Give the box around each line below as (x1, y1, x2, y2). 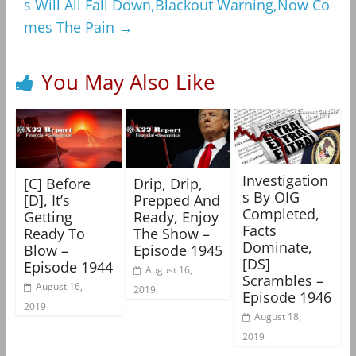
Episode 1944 (23, 257, 113, 277)
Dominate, (242, 237, 313, 257)
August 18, (254, 309, 302, 323)
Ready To (23, 223, 85, 243)
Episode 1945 (133, 240, 222, 260)
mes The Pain (23, 17, 118, 37)
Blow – (23, 240, 68, 260)
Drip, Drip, (133, 173, 203, 193)
